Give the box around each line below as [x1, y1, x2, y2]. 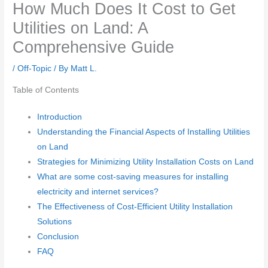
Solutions [37, 217, 72, 227]
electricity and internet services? [37, 187, 159, 197]
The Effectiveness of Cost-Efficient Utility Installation [37, 202, 233, 212]
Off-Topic [17, 64, 52, 74]
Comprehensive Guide [13, 38, 175, 57]
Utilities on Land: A [13, 19, 148, 38]
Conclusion [37, 232, 80, 242]
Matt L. [71, 64, 98, 74]
